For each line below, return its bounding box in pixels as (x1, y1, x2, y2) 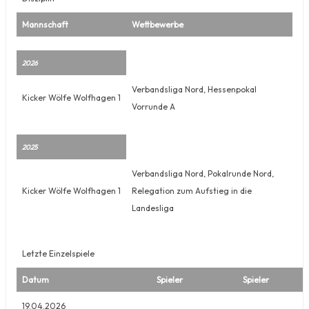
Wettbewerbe (132, 19, 183, 30)
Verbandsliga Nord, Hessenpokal (132, 83, 257, 94)
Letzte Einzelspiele (22, 248, 94, 259)
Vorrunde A (132, 101, 175, 112)
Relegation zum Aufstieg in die (132, 185, 252, 196)
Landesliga (132, 202, 174, 213)
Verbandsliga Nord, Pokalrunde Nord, (132, 168, 274, 179)
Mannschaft (22, 19, 68, 30)
